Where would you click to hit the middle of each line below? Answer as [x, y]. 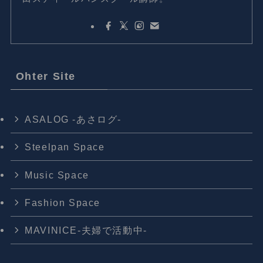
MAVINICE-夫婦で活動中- [86, 230]
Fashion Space [63, 202]
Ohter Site [45, 77]
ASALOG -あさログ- [73, 119]
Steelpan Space [65, 147]
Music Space [57, 175]
